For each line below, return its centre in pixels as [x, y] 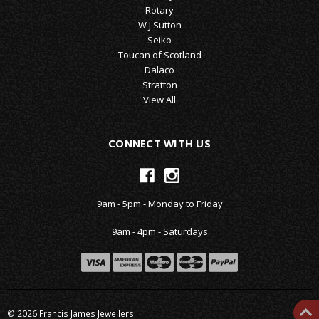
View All [159, 99]
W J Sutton [159, 25]
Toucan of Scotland [159, 54]
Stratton [159, 84]
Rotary [159, 10]
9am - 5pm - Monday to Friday [159, 204]
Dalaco [159, 69]
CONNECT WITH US [159, 143]
